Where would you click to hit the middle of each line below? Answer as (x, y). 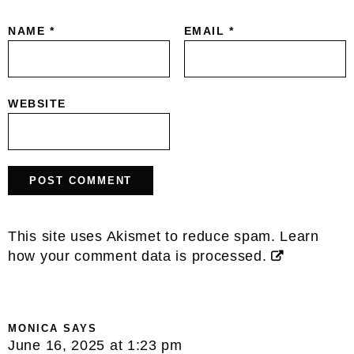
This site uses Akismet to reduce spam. (144, 236)
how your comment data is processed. (137, 256)
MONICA (33, 328)
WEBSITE (37, 103)
